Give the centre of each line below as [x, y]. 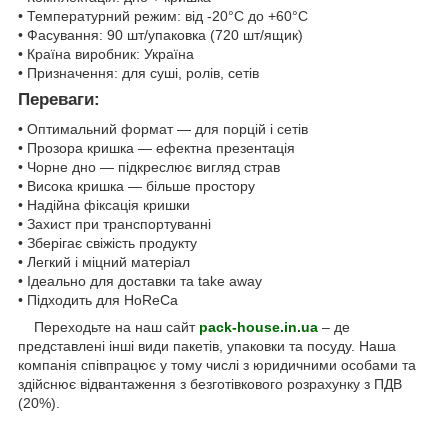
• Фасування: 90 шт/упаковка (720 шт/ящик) [160, 34]
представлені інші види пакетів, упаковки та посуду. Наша [207, 346]
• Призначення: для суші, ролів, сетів [138, 72]
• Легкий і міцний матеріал [104, 262]
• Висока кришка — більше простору [136, 186]
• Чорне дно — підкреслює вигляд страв [149, 167]
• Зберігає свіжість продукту [107, 243]
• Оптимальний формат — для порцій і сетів [163, 129]
